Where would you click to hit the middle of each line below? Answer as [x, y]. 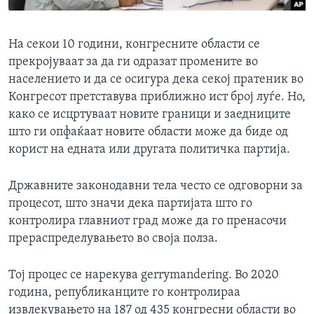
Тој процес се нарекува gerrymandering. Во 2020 [144, 275]
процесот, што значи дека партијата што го [130, 204]
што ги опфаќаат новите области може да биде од [148, 132]
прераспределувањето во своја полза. [113, 239]
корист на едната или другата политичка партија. [149, 150]
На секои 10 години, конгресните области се [134, 45]
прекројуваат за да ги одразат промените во [133, 62]
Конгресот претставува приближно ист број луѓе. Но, [157, 97]
